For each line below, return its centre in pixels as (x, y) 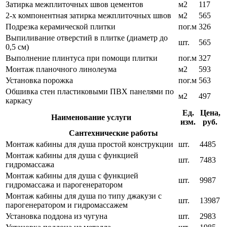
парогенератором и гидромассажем (67, 205)
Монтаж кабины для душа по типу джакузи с (84, 196)
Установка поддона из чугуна (56, 216)
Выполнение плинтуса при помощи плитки (82, 58)
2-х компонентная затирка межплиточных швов (88, 16)
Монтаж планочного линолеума (61, 69)
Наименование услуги (91, 118)
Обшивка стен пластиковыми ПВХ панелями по (90, 92)
